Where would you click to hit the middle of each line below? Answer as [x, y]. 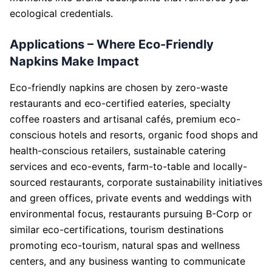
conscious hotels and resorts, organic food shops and [134, 135]
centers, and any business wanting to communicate [127, 261]
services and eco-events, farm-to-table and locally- [128, 166]
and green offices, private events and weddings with [131, 198]
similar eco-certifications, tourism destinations [117, 229]
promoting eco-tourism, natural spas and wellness [125, 245]
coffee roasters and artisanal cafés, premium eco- [125, 119]
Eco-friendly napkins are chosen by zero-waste [119, 87]
